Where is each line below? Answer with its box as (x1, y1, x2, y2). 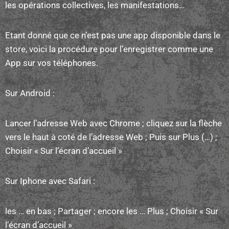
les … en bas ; (5, 205, 58, 216)
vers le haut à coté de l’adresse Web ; (5, 131, 149, 142)
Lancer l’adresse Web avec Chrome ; (5, 118, 146, 128)
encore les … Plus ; (98, 205, 170, 216)
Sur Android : (5, 87, 55, 98)
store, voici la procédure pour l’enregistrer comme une (5, 43, 213, 54)
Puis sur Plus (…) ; (149, 131, 217, 142)
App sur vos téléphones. (5, 57, 98, 68)
